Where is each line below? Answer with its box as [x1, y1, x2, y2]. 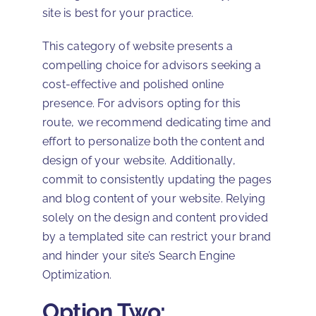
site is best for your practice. [42, 6, 194, 20]
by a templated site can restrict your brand [42, 230, 272, 244]
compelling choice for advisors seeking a [42, 59, 262, 73]
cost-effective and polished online [42, 78, 224, 92]
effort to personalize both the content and [42, 135, 265, 149]
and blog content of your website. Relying [42, 192, 265, 206]
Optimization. [42, 268, 112, 282]
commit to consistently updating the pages [42, 173, 272, 187]
